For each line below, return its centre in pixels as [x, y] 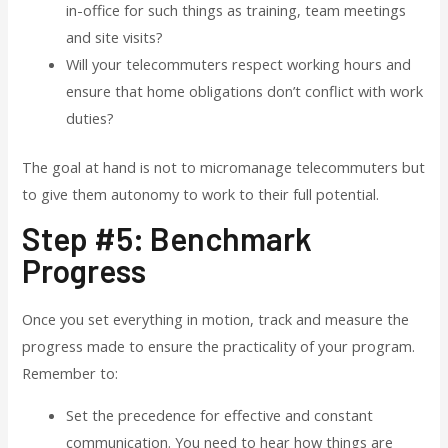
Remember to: [70, 373]
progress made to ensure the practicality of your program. [219, 346]
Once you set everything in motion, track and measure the [216, 319]
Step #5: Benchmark [167, 238]
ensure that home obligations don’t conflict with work [245, 90]
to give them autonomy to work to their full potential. [201, 193]
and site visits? [115, 36]
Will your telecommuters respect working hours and [239, 63]
